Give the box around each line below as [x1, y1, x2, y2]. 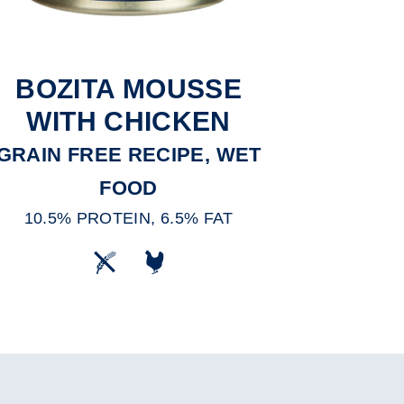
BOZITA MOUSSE [15, 74, 242, 105]
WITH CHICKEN [26, 106, 231, 137]
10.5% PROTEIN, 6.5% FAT [23, 209, 234, 228]
